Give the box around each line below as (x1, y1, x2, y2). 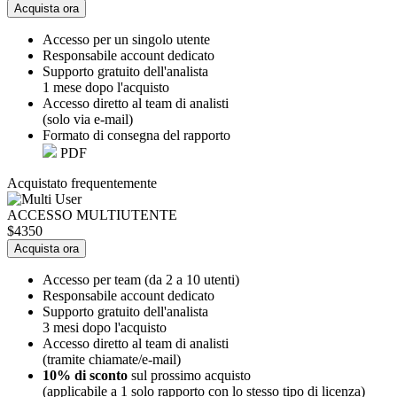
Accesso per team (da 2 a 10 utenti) (43, 271, 239, 287)
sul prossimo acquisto (128, 367, 251, 383)
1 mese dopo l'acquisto (43, 79, 169, 95)
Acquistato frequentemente (7, 175, 157, 191)
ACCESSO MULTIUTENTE (7, 206, 177, 222)
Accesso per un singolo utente (43, 31, 210, 47)
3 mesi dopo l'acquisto (43, 319, 167, 335)
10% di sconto (43, 367, 128, 383)
